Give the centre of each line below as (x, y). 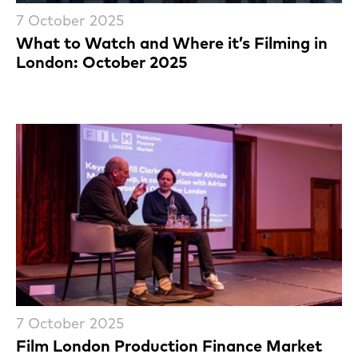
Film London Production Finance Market (169, 345)
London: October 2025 (102, 62)
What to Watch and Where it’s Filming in (172, 43)
